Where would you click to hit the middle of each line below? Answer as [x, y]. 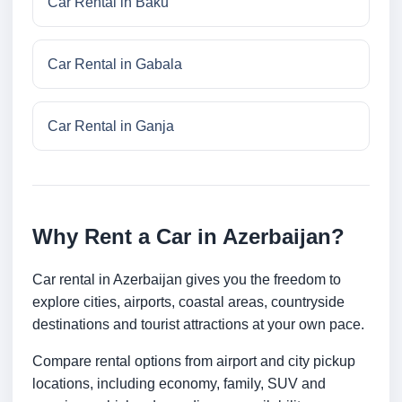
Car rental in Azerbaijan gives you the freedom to [187, 280]
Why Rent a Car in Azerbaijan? [188, 237]
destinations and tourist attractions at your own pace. [198, 325]
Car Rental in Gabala [115, 65]
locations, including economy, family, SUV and [179, 384]
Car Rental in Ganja [111, 127]
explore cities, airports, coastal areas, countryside [188, 302]
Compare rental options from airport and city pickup [194, 362]
